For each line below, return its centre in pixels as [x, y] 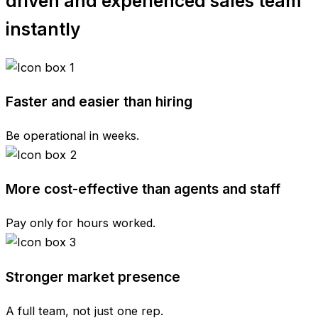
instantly [43, 29]
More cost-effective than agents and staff [143, 189]
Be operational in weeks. [72, 135]
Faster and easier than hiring [99, 101]
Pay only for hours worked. [81, 223]
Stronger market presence [93, 276]
